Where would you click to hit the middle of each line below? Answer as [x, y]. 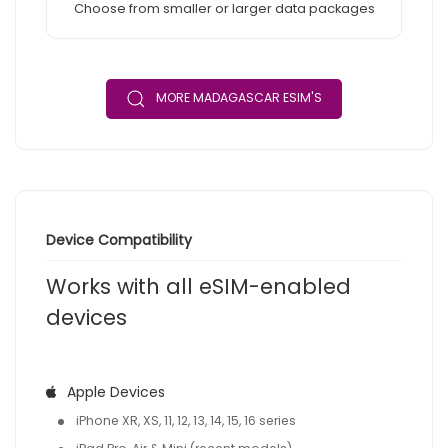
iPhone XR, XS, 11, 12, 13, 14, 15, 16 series [186, 421]
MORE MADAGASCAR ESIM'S [239, 98]
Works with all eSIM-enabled [198, 287]
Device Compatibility [119, 240]
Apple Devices [116, 392]
